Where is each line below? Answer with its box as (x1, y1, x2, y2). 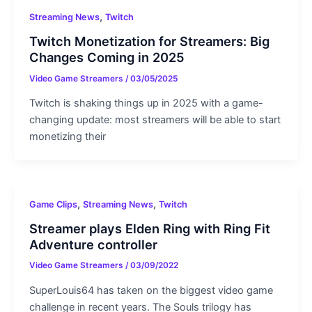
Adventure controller (29, 236, 157, 252)
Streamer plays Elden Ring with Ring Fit (29, 220, 270, 236)
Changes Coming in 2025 (29, 49, 185, 65)
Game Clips (29, 198, 77, 210)
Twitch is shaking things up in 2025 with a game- (29, 96, 263, 109)
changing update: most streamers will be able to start (29, 113, 281, 126)
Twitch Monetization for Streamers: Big (29, 33, 270, 49)
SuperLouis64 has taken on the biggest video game (29, 283, 273, 297)
